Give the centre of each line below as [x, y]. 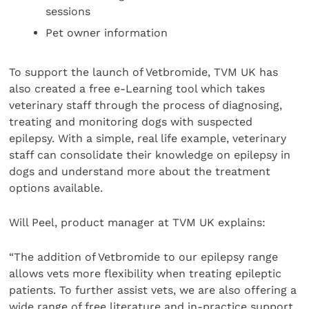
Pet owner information [107, 32]
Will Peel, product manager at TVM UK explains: [138, 223]
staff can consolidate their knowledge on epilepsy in [150, 154]
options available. [56, 188]
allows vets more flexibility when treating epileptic [146, 274]
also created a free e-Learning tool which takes [137, 88]
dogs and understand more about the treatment [140, 171]
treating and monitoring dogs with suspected [131, 121]
